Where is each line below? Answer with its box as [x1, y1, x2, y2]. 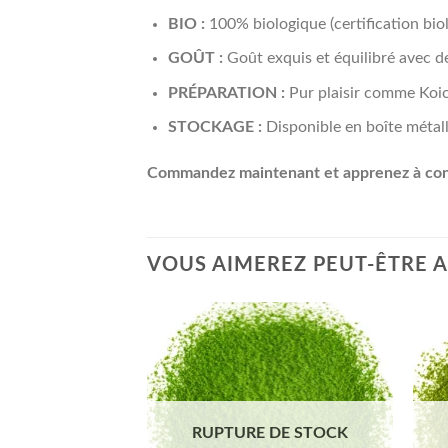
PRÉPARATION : [167, 84, 285, 101]
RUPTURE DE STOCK [192, 424, 349, 441]
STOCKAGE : [167, 119, 262, 136]
